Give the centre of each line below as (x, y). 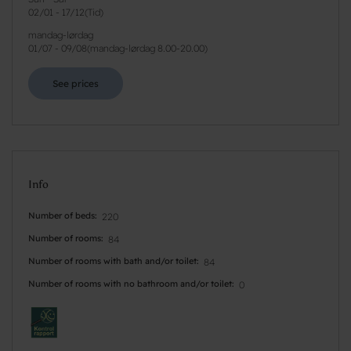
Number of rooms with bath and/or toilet (112, 261)
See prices (76, 83)
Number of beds (62, 215)
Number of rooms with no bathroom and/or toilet (130, 283)
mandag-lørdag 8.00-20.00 (147, 48)
